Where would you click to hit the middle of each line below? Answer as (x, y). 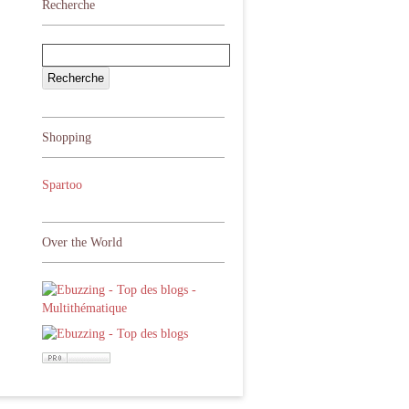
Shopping (67, 137)
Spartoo (62, 185)
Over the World (82, 242)
